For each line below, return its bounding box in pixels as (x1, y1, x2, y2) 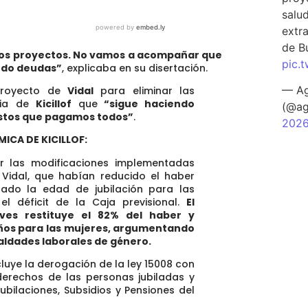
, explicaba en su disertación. (62, 60, 208, 75)
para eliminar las (100, 83, 195, 98)
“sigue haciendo (97, 96, 195, 111)
